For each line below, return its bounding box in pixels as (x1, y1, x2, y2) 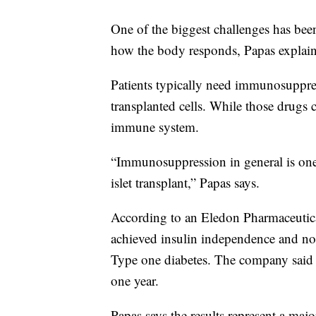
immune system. (111, 118, 199, 136)
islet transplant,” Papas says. (111, 174, 260, 192)
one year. (111, 272, 159, 290)
